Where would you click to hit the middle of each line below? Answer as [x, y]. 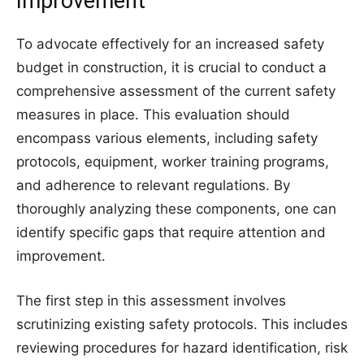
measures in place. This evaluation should [153, 115]
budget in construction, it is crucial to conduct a [171, 67]
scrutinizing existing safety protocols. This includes [182, 324]
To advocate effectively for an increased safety [170, 44]
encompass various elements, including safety [167, 138]
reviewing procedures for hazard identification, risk [182, 348]
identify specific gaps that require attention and [171, 232]
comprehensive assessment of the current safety [176, 91]
